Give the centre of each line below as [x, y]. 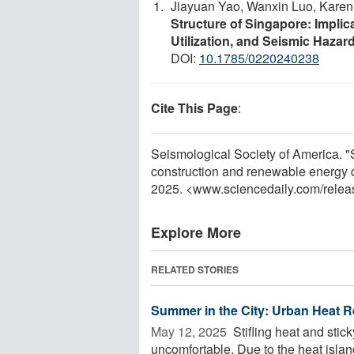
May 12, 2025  [190, 331]
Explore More [196, 232]
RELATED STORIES [195, 269]
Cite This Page [194, 107]
